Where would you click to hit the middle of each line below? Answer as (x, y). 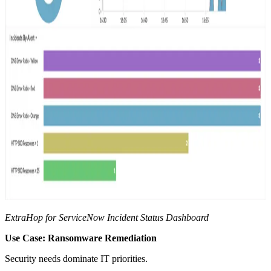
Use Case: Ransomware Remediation (81, 238)
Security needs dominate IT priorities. (76, 258)
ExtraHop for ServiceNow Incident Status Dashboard (107, 217)
